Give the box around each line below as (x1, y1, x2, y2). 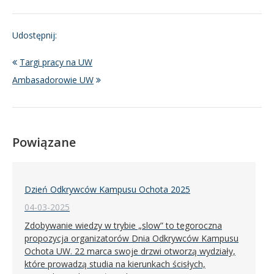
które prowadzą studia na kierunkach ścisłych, (24, 257, 206, 270)
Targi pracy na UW (20, 56, 92, 68)
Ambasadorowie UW (12, 73, 94, 86)
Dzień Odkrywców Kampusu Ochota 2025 (24, 183, 190, 195)
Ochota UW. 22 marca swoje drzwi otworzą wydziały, (24, 245, 235, 257)
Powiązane (12, 133, 76, 150)
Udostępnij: (12, 29, 57, 41)
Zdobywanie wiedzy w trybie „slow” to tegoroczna (24, 219, 222, 231)
